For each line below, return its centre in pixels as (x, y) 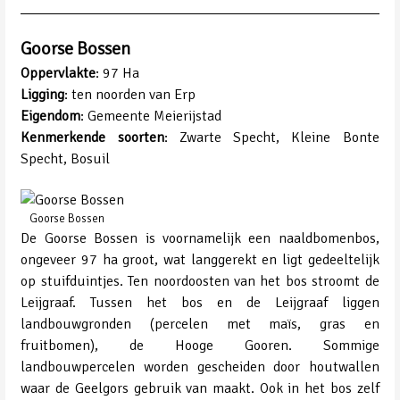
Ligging (43, 95)
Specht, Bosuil (66, 159)
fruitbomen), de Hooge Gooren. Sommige (200, 346)
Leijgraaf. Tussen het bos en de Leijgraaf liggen (200, 303)
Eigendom (51, 117)
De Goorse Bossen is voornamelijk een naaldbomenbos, (200, 239)
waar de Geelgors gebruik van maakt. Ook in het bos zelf (200, 389)
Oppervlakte (58, 74)
